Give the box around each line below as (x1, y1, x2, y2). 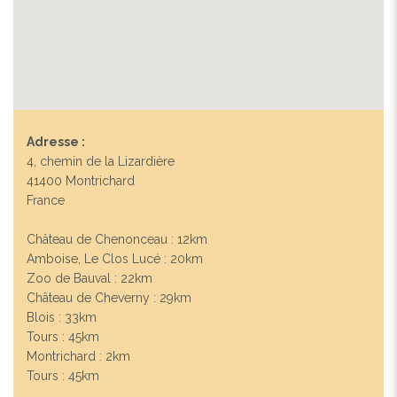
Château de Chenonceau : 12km (27, 231, 207, 246)
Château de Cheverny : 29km (27, 290, 191, 305)
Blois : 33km (27, 309, 97, 324)
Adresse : (27, 134, 85, 149)
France (27, 192, 65, 207)
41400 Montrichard (27, 173, 135, 188)
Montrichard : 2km (27, 348, 130, 363)
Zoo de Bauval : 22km (27, 270, 152, 285)
